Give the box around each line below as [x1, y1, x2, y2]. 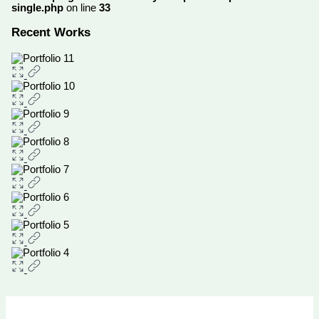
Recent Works [11, 26, 90, 40]
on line [63, 2, 99, 14]
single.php [11, 2, 63, 14]
